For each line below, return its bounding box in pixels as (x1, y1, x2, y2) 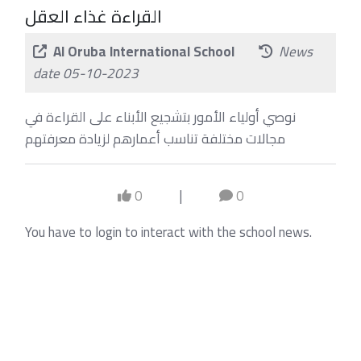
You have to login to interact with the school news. (24, 218, 312, 245)
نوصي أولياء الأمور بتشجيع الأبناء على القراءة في (24, 104, 296, 130)
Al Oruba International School (53, 39, 235, 64)
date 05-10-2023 (32, 60, 139, 86)
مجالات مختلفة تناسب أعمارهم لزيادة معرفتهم (24, 126, 285, 151)
